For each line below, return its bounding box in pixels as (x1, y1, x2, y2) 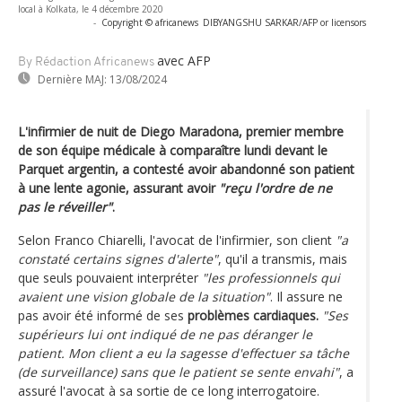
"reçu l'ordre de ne (219, 179, 332, 197)
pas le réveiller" (18, 197, 112, 215)
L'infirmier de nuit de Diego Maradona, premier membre (18, 122, 344, 140)
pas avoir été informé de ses (18, 306, 188, 324)
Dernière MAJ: (38, 71, 107, 87)
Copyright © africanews (101, 15, 198, 29)
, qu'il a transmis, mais (218, 249, 347, 267)
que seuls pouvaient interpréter (18, 268, 202, 286)
